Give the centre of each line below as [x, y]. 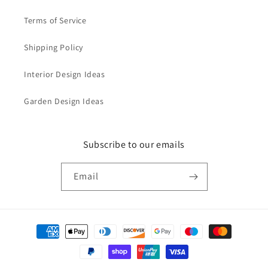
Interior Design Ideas [65, 74]
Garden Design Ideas [64, 101]
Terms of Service [55, 20]
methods [38, 242]
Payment [38, 226]
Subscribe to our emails [134, 144]
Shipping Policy [54, 47]
